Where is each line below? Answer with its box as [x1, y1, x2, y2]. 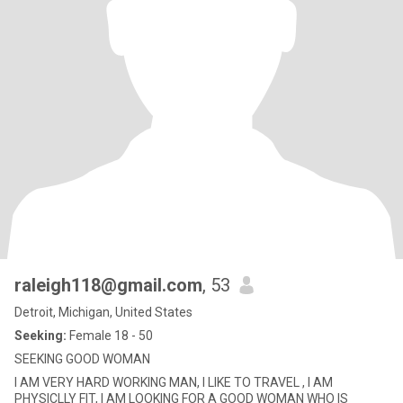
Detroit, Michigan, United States [14, 305, 193, 319]
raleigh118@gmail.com [14, 274, 202, 296]
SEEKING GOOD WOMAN [14, 352, 150, 366]
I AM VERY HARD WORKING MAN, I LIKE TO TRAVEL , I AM [14, 375, 333, 390]
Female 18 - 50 [67, 328, 153, 343]
